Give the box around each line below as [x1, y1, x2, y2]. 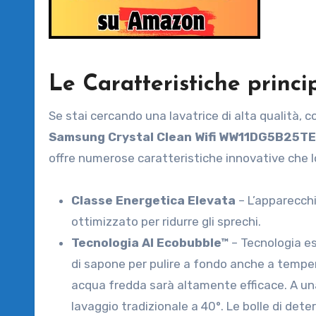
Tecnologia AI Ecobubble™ [71, 235, 229, 250]
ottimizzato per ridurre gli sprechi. [71, 214, 261, 229]
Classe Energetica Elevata [71, 193, 236, 207]
